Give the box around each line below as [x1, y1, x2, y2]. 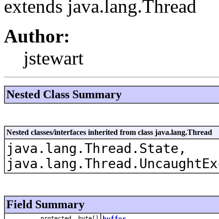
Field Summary [6, 197, 85, 211]
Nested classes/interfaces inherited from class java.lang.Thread [6, 128, 212, 136]
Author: [4, 25, 70, 46]
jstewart [23, 47, 84, 68]
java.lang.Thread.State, [6, 140, 186, 156]
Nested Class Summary [6, 88, 122, 101]
